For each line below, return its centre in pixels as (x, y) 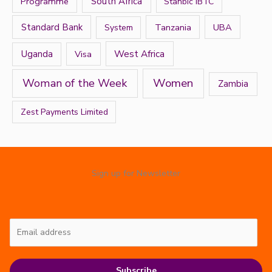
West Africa (140, 54)
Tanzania (173, 27)
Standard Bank (52, 27)
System (118, 27)
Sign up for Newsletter (136, 173)
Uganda (37, 54)
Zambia (233, 84)
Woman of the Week (75, 83)
